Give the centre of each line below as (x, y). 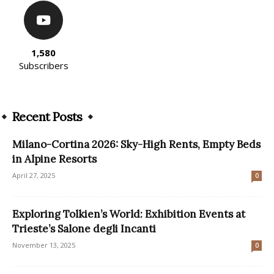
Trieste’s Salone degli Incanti (84, 228)
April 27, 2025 (34, 175)
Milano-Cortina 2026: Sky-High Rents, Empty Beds (136, 144)
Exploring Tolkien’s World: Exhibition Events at (129, 214)
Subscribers (43, 65)
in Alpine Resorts (54, 159)
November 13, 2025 (44, 245)
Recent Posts (47, 116)
